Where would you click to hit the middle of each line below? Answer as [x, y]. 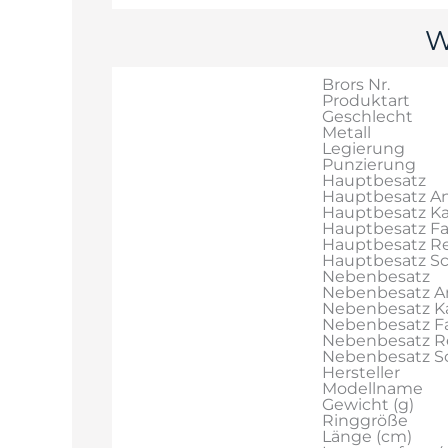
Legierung [363, 148]
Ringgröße [365, 420]
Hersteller [361, 372]
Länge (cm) [367, 436]
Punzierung [369, 164]
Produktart [366, 100]
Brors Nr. [356, 84]
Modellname [372, 388]
